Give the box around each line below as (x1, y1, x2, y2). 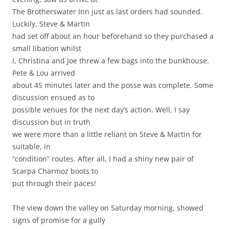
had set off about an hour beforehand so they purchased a (12, 31, 214, 41)
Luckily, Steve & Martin (12, 19, 90, 29)
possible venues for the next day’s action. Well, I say (12, 105, 190, 115)
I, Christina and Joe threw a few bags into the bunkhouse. (12, 56, 209, 66)
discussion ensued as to (12, 93, 95, 103)
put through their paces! (12, 178, 96, 189)
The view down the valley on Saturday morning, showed (12, 203, 203, 213)
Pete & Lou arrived (12, 68, 75, 78)
